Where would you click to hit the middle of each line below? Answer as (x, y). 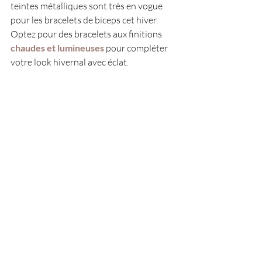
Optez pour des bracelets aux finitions (87, 34)
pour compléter (138, 48)
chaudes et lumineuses (58, 48)
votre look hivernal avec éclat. (70, 62)
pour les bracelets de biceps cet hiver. (85, 20)
